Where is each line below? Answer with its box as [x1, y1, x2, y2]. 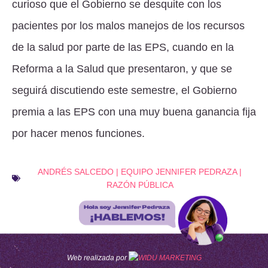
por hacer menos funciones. [12, 127, 145, 139]
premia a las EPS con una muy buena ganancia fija [12, 105, 256, 118]
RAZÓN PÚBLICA [106, 179, 173, 190]
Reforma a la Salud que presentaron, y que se [12, 62, 232, 75]
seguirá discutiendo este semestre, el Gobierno [12, 84, 237, 96]
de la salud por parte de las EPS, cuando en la [12, 41, 234, 53]
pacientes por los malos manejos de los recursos [12, 19, 245, 32]
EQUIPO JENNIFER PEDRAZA [121, 166, 237, 176]
